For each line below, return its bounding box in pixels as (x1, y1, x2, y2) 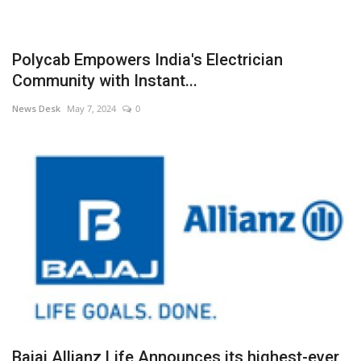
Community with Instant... (12, 70, 197, 90)
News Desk (12, 102, 60, 114)
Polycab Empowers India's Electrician (12, 49, 283, 69)
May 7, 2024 (67, 102, 116, 114)
